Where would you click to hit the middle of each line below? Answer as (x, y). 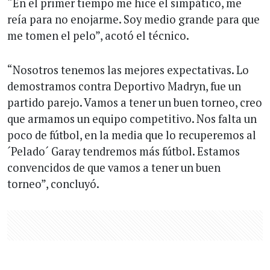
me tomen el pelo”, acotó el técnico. (98, 35)
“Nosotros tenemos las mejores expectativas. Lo (128, 70)
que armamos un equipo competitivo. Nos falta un (132, 118)
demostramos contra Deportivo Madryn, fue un (124, 86)
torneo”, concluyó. (53, 184)
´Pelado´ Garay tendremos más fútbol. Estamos (124, 151)
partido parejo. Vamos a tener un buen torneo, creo (135, 102)
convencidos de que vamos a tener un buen (114, 167)
